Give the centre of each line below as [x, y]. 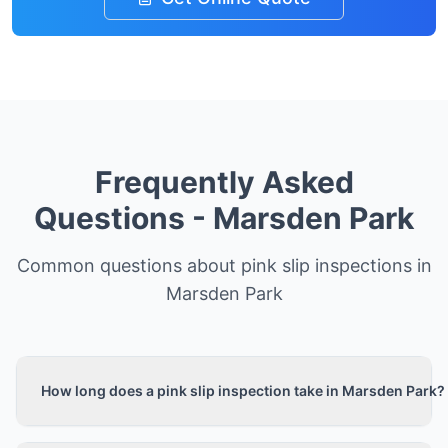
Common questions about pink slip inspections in [224, 265]
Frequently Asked [224, 182]
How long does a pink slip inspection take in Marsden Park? [243, 390]
